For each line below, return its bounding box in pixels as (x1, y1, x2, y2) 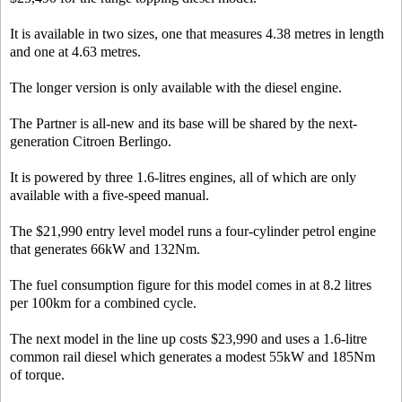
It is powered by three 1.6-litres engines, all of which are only (10, 170, 356, 185)
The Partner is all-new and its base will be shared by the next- (10, 116, 357, 131)
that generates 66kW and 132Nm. (10, 241, 200, 257)
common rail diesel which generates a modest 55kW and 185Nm (10, 349, 375, 364)
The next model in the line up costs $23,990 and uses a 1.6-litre (10, 331, 367, 346)
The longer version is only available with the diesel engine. (10, 80, 342, 95)
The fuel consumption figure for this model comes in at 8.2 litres (10, 277, 371, 293)
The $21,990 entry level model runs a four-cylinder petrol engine (10, 223, 376, 239)
